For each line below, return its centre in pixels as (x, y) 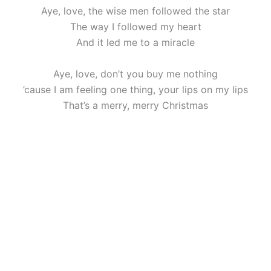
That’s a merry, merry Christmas (135, 105)
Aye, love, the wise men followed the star (135, 11)
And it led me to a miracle (135, 43)
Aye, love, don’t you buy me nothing (135, 73)
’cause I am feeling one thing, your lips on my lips (135, 89)
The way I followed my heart (135, 27)
